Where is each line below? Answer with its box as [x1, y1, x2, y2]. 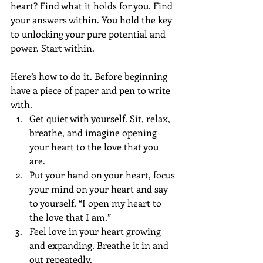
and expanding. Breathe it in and [29, 239, 171, 252]
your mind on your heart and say [29, 183, 170, 195]
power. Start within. [11, 42, 95, 55]
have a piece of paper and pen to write [11, 84, 173, 97]
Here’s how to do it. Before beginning [11, 70, 170, 83]
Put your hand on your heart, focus [29, 168, 177, 181]
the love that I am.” [29, 211, 116, 224]
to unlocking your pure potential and [11, 28, 168, 41]
